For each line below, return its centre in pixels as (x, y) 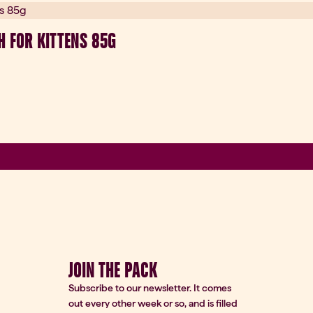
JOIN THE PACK (112, 269)
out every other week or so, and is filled (153, 303)
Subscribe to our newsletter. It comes (150, 287)
